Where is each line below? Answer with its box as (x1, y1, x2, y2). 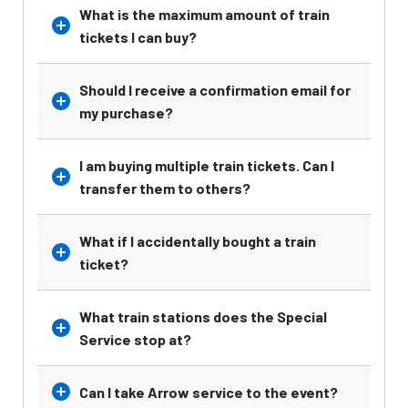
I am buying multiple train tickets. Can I (79, 156, 334, 174)
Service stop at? (79, 330, 191, 348)
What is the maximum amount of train (79, 5, 330, 23)
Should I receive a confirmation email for (79, 80, 351, 98)
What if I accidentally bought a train (79, 231, 316, 250)
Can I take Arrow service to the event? (79, 382, 338, 401)
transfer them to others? (79, 178, 250, 197)
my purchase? (79, 103, 173, 121)
